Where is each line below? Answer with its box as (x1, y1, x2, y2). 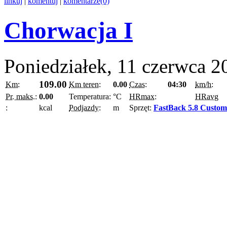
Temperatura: (69, 92, 111, 101)
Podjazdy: (69, 103, 101, 112)
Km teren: (69, 80, 101, 89)
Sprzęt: (129, 103, 154, 112)
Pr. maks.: (6, 92, 37, 101)
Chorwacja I (4, 17, 133, 44)
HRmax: (129, 92, 157, 101)
